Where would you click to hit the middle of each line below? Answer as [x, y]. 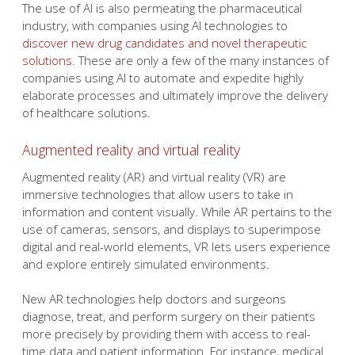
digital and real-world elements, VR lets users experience [176, 246]
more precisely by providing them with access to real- [166, 334]
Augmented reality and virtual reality [131, 149]
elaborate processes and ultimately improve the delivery [175, 95]
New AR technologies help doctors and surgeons [154, 299]
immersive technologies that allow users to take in [158, 194]
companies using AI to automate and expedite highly [163, 78]
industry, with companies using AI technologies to [155, 25]
